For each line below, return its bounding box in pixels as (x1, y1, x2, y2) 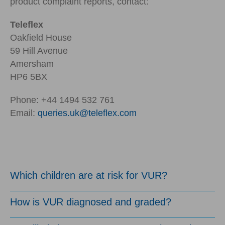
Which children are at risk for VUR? (10, 169, 167, 181)
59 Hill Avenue (10, 45, 68, 56)
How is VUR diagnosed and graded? (10, 196, 171, 207)
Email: (10, 107, 38, 118)
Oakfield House (10, 32, 72, 43)
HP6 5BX (10, 71, 47, 82)
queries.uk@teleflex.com (38, 107, 137, 118)
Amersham (10, 58, 54, 69)
